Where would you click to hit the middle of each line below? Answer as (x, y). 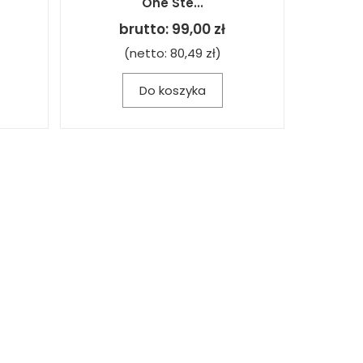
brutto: (145, 29)
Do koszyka (172, 90)
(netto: (147, 53)
